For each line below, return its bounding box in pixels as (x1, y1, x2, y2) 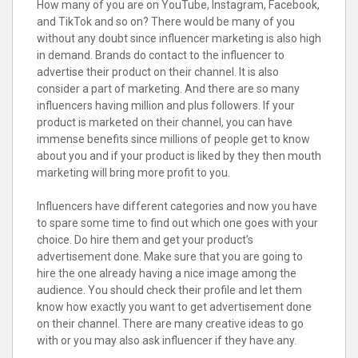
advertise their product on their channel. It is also (37, 66, 279, 79)
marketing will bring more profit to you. (37, 166, 230, 180)
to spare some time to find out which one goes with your (37, 217, 318, 230)
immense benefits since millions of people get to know (37, 133, 310, 146)
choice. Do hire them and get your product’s (37, 233, 253, 247)
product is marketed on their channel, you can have (37, 116, 292, 129)
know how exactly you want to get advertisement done (37, 300, 312, 314)
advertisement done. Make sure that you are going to (37, 250, 303, 264)
